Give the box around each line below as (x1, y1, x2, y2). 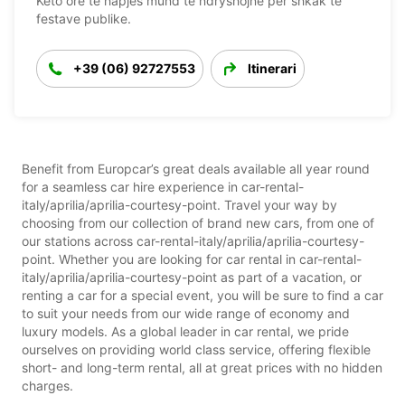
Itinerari (248, 60, 297, 76)
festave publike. (36, 10, 131, 26)
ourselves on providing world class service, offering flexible (22, 341, 371, 357)
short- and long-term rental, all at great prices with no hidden (22, 359, 382, 375)
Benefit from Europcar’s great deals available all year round (22, 160, 370, 176)
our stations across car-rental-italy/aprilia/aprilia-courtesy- (22, 232, 364, 249)
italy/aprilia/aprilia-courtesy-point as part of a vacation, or (22, 268, 362, 285)
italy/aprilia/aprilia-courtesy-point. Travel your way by (22, 196, 337, 212)
